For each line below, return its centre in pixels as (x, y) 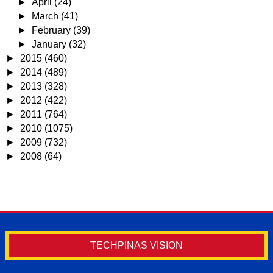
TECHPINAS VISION (136, 245)
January (51, 44)
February (53, 30)
